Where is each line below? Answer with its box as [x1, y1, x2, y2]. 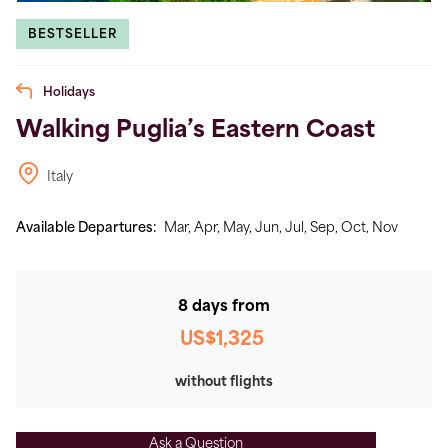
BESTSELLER [28, 28, 117, 41]
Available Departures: [16, 221, 160, 235]
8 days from [178, 299, 270, 315]
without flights [175, 375, 273, 389]
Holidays [40, 86, 95, 99]
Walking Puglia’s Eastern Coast [16, 119, 375, 143]
